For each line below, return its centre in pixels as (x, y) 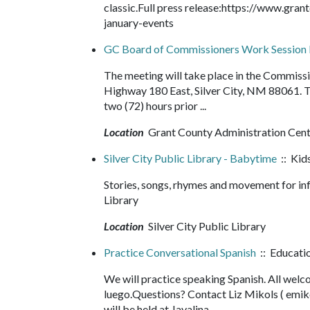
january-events (142, 22)
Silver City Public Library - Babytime (190, 158)
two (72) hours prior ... (158, 106)
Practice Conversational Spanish (180, 252)
